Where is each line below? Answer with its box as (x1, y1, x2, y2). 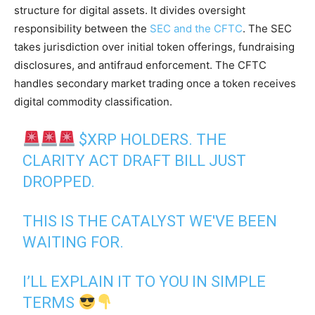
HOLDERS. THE (117, 131, 227, 149)
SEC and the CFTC (150, 22, 243, 36)
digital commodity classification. (14, 95, 172, 109)
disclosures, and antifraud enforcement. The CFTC (14, 58, 266, 72)
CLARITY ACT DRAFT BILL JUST (22, 152, 247, 170)
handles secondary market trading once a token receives (14, 77, 296, 91)
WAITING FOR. (22, 233, 124, 252)
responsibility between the (14, 22, 150, 36)
